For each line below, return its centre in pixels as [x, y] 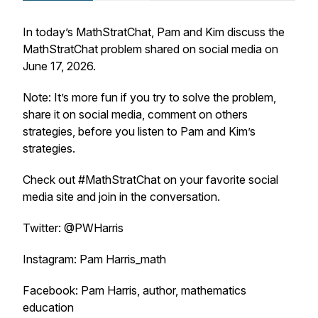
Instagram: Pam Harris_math [94, 259]
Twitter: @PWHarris [73, 228]
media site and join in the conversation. [121, 197]
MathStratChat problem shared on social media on [150, 49]
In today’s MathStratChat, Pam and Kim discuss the [154, 32]
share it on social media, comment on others [135, 114]
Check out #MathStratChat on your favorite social [150, 180]
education [48, 307]
